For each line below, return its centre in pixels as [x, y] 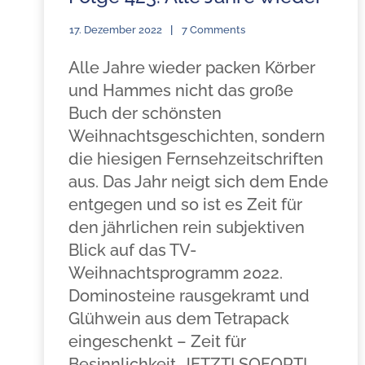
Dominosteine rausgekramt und [189, 296]
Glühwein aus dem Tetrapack [178, 319]
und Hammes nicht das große [180, 90]
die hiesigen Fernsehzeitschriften [196, 159]
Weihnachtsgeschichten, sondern [196, 136]
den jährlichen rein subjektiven [186, 227]
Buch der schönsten [145, 113]
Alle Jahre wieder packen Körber [191, 68]
